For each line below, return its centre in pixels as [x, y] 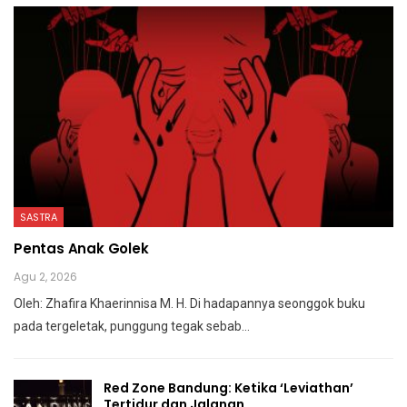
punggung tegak [158, 326]
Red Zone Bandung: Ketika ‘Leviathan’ [228, 387]
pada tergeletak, [62, 326]
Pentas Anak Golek [81, 248]
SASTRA [39, 217]
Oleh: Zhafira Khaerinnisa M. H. [102, 303]
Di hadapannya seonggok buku [278, 303]
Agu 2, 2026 [45, 276]
